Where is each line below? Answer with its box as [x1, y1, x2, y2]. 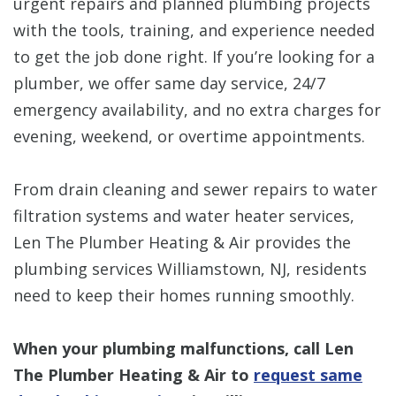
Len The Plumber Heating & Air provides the [13, 231, 351, 253]
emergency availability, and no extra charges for [13, 98, 381, 120]
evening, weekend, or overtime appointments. [13, 125, 365, 147]
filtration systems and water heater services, [13, 204, 354, 226]
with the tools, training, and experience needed [13, 19, 375, 41]
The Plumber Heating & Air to [13, 363, 254, 385]
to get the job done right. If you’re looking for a [13, 45, 375, 67]
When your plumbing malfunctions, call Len [13, 337, 354, 359]
